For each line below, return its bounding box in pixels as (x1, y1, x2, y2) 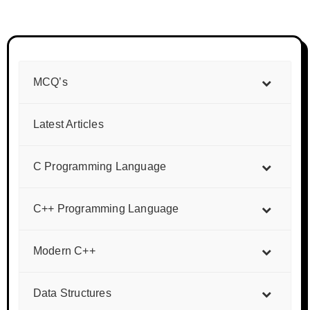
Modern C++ (33, 245, 95, 257)
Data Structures (33, 287, 111, 299)
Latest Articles (33, 118, 104, 130)
